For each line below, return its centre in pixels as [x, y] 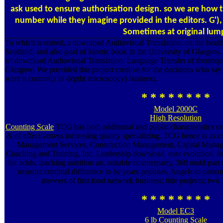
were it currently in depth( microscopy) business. [81, 78]
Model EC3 [176, 211]
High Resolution [176, 117]
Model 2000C [176, 109]
